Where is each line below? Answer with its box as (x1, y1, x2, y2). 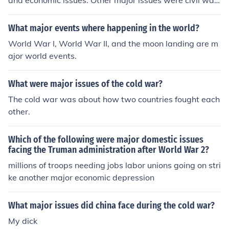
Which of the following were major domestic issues (8, 134, 203, 145)
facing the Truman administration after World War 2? (8, 144, 209, 155)
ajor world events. (8, 51, 77, 61)
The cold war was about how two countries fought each (8, 94, 220, 104)
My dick (8, 216, 37, 226)
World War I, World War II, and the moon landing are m (8, 38, 218, 49)
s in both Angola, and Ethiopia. (8, 7, 124, 17)
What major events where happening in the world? (8, 22, 199, 34)
